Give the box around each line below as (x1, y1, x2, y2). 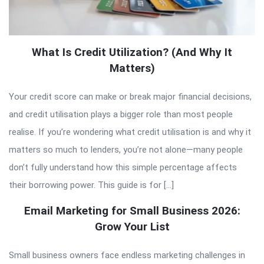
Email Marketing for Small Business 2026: (24, 204, 240, 218)
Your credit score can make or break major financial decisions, (9, 91, 252, 103)
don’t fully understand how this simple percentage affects (9, 162, 237, 173)
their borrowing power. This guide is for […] (9, 180, 174, 191)
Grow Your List (94, 220, 170, 234)
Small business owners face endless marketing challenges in (9, 250, 245, 261)
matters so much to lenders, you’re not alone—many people (9, 144, 243, 156)
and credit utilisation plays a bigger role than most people (9, 109, 233, 120)
